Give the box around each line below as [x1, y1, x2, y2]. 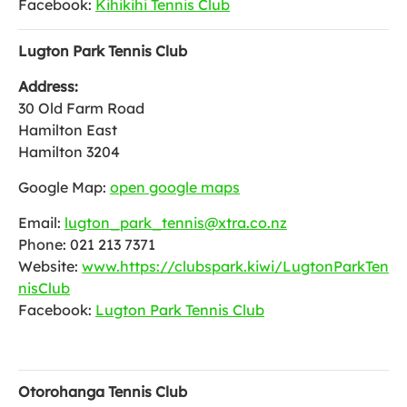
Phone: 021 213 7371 [18, 235, 155, 253]
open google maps [110, 178, 240, 196]
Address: [18, 77, 78, 95]
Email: [18, 213, 65, 232]
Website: [18, 257, 82, 275]
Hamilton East [18, 121, 117, 139]
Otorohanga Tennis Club [18, 382, 187, 401]
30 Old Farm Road [18, 99, 144, 117]
